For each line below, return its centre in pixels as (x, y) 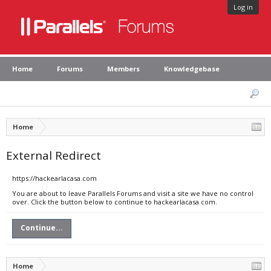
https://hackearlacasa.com (54, 178)
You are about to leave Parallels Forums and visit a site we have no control (133, 193)
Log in (243, 7)
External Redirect (54, 155)
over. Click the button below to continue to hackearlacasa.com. (115, 202)
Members (123, 69)
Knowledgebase (192, 69)
